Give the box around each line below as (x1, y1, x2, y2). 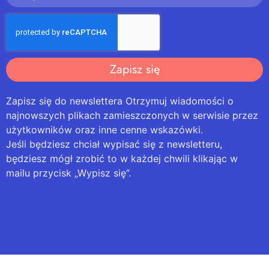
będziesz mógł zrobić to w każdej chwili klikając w (6, 153, 238, 165)
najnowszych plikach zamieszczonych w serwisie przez (6, 109, 258, 121)
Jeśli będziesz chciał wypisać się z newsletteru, (6, 138, 222, 150)
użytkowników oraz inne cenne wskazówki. (6, 124, 203, 136)
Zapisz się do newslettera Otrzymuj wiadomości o (6, 95, 234, 107)
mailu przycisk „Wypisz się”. (6, 167, 131, 179)
